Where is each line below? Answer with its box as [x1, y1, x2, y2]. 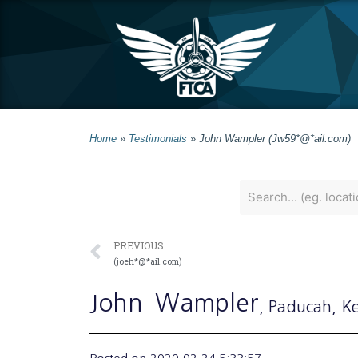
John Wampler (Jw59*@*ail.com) [199, 132, 351, 145]
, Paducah [259, 298, 332, 315]
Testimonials [129, 132, 187, 145]
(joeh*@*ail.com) [113, 255, 181, 267]
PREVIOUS [113, 238, 164, 252]
